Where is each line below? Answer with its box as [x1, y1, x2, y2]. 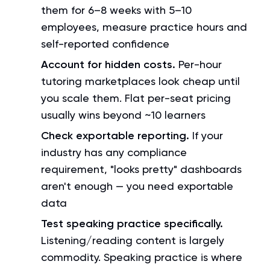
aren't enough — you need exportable [41, 180, 233, 192]
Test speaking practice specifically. [41, 217, 223, 230]
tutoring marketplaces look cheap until [41, 75, 240, 87]
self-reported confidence [41, 37, 169, 50]
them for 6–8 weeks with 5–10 [41, 4, 192, 16]
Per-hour [175, 58, 222, 71]
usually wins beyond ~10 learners [41, 108, 206, 121]
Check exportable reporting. [41, 129, 189, 142]
